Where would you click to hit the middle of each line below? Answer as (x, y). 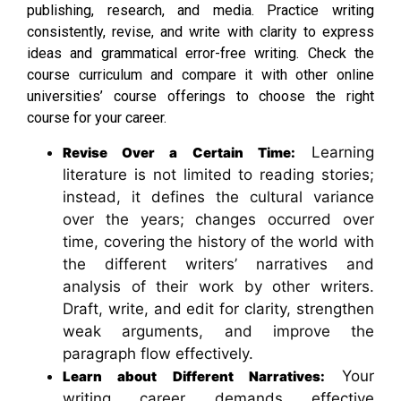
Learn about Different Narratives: (194, 376)
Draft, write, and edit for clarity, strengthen (218, 308)
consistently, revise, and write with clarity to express (200, 31)
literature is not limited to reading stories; (218, 174)
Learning (335, 152)
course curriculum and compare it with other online (200, 74)
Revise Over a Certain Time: (179, 152)
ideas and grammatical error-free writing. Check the (200, 53)
